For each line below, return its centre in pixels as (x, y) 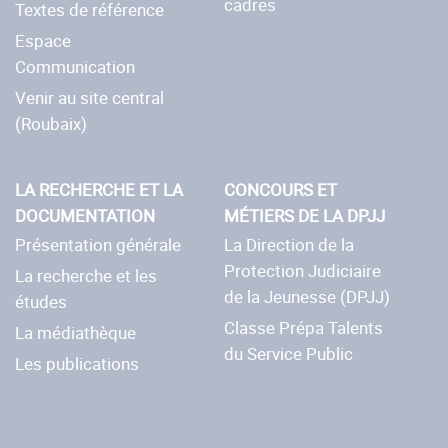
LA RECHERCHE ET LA (99, 189)
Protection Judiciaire (303, 270)
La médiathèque (75, 332)
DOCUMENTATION (85, 215)
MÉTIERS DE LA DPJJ (305, 215)
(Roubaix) (51, 123)
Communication (75, 66)
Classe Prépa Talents (304, 327)
